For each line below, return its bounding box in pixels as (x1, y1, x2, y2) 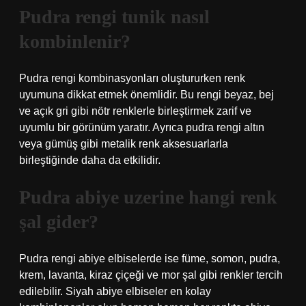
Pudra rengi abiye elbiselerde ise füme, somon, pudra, (19, 253, 280, 264)
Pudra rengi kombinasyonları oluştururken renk (19, 72, 245, 84)
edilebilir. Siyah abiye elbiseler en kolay (19, 286, 211, 297)
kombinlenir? (19, 31, 130, 52)
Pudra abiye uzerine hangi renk (19, 186, 277, 208)
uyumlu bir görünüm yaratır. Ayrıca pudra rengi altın (19, 122, 264, 133)
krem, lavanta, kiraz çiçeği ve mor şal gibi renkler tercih (19, 269, 283, 281)
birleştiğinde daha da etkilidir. (19, 154, 161, 166)
